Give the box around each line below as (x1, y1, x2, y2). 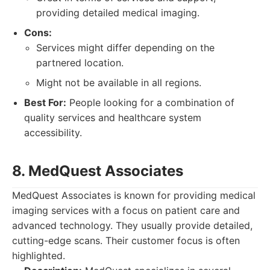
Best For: (24, 96, 66, 108)
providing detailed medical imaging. (36, 7, 199, 19)
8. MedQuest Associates (12, 162, 183, 180)
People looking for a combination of (66, 96, 234, 108)
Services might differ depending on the (36, 42, 215, 54)
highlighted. (12, 250, 65, 262)
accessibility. (24, 127, 82, 139)
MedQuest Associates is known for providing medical (12, 189, 256, 201)
